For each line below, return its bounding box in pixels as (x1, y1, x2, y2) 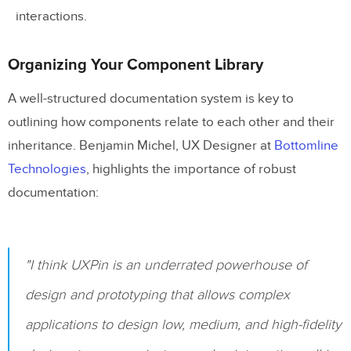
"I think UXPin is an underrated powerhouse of (25, 256, 307, 273)
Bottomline (274, 137, 338, 154)
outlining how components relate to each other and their (8, 114, 335, 130)
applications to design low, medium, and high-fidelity (25, 316, 342, 333)
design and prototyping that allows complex (25, 286, 290, 303)
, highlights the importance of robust (86, 161, 296, 177)
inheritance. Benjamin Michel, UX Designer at (8, 137, 274, 154)
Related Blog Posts (38, 56, 150, 72)
